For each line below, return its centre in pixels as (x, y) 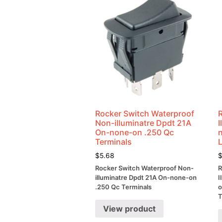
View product (129, 209)
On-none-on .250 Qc (135, 132)
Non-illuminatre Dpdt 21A (143, 123)
